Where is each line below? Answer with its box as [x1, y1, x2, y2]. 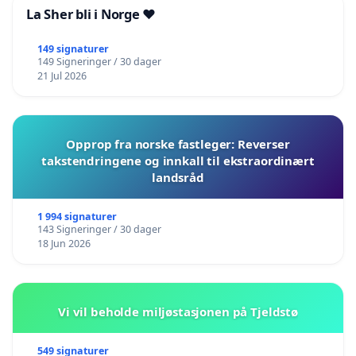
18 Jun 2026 [37, 236, 91, 250]
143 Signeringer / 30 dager [37, 222, 161, 236]
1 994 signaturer [37, 209, 117, 223]
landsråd [152, 168, 204, 185]
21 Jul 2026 [37, 68, 87, 83]
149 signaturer [37, 41, 109, 56]
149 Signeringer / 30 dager [37, 54, 161, 68]
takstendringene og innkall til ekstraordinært [41, 152, 315, 168]
